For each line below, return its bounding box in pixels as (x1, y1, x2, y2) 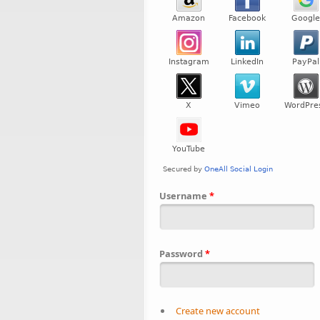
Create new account (175, 304, 260, 318)
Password (159, 246, 205, 260)
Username (159, 189, 209, 202)
